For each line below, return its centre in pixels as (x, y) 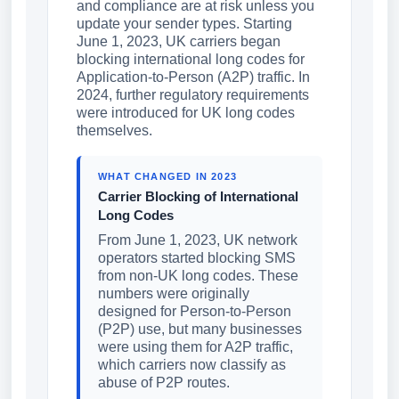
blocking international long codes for (191, 59)
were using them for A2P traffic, (195, 347)
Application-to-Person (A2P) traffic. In (193, 77)
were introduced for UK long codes (186, 113)
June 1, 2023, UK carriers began (179, 41)
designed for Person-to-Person (195, 311)
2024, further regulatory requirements (193, 95)
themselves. (114, 130)
